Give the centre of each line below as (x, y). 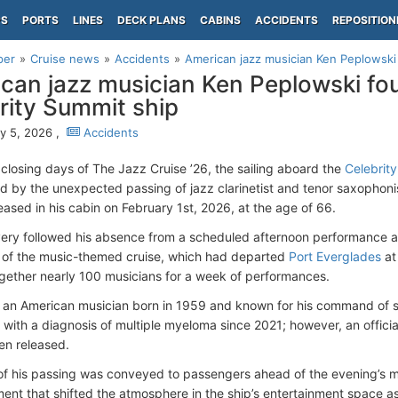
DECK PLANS (151, 20)
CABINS (220, 20)
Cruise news (65, 59)
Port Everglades (335, 256)
